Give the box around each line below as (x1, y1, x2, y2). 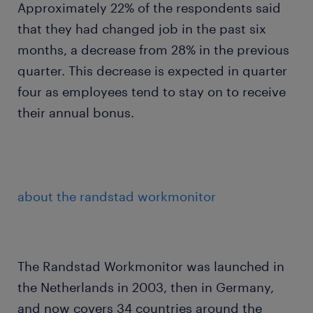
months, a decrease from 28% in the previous (17, 42, 289, 57)
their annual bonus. (17, 105, 134, 120)
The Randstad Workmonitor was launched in (17, 259, 284, 274)
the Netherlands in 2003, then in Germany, (17, 279, 274, 295)
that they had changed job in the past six (17, 21, 266, 36)
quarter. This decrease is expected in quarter (17, 63, 287, 78)
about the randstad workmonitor (17, 189, 216, 204)
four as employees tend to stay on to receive (17, 84, 286, 99)
